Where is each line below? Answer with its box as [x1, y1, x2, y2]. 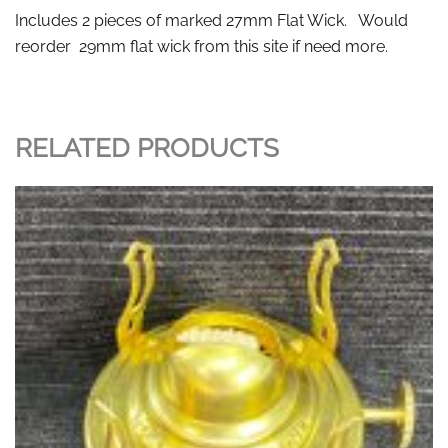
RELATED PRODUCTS [15, 133, 279, 164]
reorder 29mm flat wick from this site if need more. [15, 37, 388, 57]
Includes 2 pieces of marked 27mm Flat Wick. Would [15, 11, 408, 31]
